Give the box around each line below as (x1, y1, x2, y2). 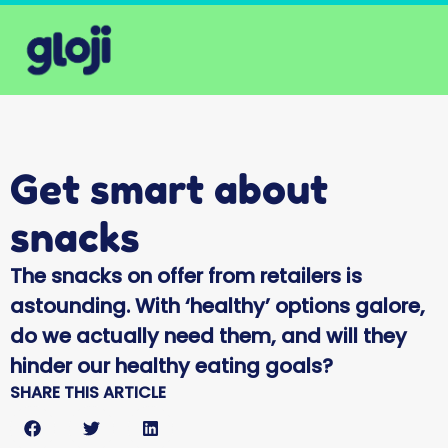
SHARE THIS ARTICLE (10, 381, 166, 404)
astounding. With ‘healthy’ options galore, (10, 292, 425, 320)
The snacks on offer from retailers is (10, 262, 362, 290)
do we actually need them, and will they (10, 322, 407, 350)
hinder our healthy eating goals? (10, 352, 333, 380)
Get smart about (10, 165, 328, 213)
